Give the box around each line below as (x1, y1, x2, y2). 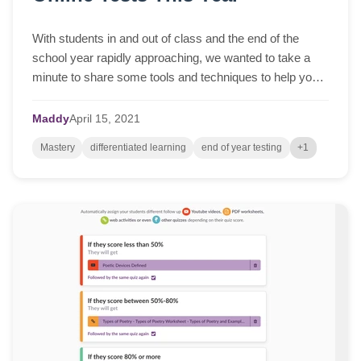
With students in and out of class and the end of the (32, 31, 299, 46)
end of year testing (201, 142, 282, 154)
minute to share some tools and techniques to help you (32, 70, 318, 85)
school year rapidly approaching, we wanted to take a (32, 51, 310, 65)
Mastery (39, 142, 75, 154)
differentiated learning (89, 142, 186, 154)
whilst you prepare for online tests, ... (32, 89, 224, 104)
